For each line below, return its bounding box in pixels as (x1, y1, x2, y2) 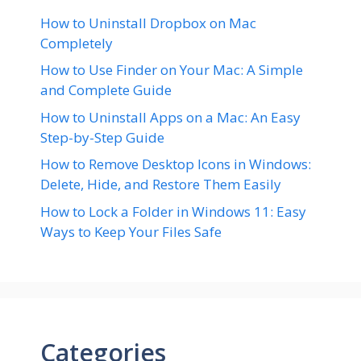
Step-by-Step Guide (40, 127, 164, 147)
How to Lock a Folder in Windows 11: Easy (40, 201, 306, 221)
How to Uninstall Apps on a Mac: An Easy (40, 107, 301, 127)
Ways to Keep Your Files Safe (40, 222, 222, 241)
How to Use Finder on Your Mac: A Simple (40, 60, 303, 80)
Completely (40, 33, 113, 52)
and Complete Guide (40, 81, 172, 100)
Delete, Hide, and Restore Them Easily (40, 175, 281, 194)
